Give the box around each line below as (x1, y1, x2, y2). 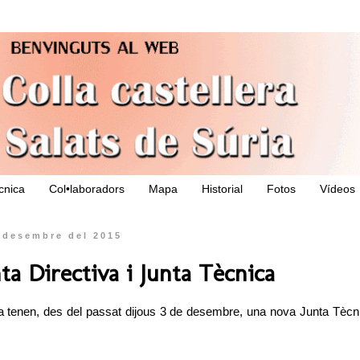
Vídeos (320, 182, 355, 196)
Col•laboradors (49, 182, 125, 196)
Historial (202, 182, 243, 196)
